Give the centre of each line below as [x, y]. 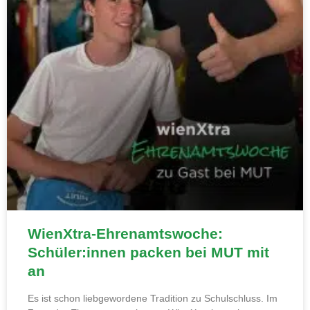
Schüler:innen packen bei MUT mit [148, 253]
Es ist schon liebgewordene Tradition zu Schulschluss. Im [153, 299]
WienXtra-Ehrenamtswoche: [125, 234]
